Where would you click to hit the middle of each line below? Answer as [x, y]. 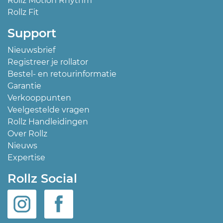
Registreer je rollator [48, 62]
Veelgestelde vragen [49, 110]
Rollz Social [42, 179]
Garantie [24, 86]
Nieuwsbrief [31, 50]
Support [32, 33]
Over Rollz [27, 134]
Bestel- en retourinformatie [62, 74]
